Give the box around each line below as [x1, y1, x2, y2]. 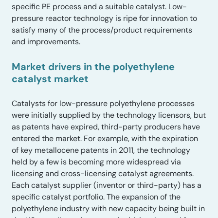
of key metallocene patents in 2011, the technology [12, 145, 190, 156]
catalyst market [12, 72, 89, 85]
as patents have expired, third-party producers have [12, 122, 200, 132]
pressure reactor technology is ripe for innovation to [12, 13, 197, 24]
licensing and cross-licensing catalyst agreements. [12, 168, 194, 179]
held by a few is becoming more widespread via [12, 157, 181, 167]
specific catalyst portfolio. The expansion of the [12, 192, 181, 202]
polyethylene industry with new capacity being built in [12, 203, 205, 214]
